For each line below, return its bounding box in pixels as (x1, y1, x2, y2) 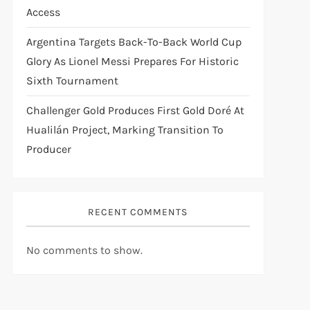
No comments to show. (26, 243, 143, 257)
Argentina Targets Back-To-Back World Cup (26, 35, 241, 48)
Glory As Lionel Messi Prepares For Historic (26, 54, 239, 68)
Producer (26, 142, 71, 156)
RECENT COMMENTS (88, 206, 188, 218)
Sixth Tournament (26, 73, 118, 87)
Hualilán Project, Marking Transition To (26, 122, 224, 136)
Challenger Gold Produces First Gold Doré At (26, 103, 244, 117)
